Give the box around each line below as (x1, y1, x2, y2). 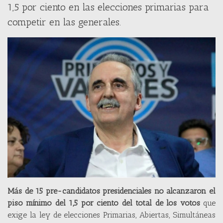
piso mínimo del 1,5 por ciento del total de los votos (7, 198, 200, 208)
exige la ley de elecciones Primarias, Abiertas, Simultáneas (7, 210, 216, 220)
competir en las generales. (7, 16, 121, 28)
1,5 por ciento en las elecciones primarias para (7, 1, 209, 13)
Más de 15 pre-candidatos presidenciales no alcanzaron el (7, 186, 216, 196)
